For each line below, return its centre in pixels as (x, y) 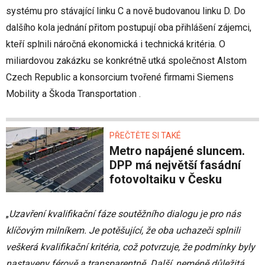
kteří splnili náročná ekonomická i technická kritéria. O (116, 44)
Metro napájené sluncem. (114, 151)
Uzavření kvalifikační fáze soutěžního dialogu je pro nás (125, 214)
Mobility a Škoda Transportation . (73, 94)
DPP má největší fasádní (175, 165)
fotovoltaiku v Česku (166, 180)
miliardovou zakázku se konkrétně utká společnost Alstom (126, 61)
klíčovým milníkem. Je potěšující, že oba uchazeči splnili (123, 231)
